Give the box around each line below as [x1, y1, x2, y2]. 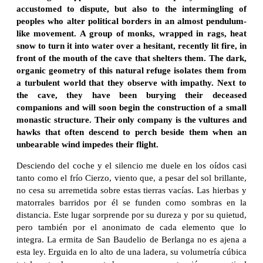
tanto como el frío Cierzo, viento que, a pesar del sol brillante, [16, 173, 247, 183]
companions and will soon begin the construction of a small [16, 102, 247, 112]
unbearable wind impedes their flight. [16, 139, 159, 149]
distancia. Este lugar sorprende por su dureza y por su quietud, [16, 210, 247, 220]
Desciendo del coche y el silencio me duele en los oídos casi [16, 160, 247, 170]
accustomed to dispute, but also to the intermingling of [16, 4, 247, 14]
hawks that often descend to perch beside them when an [16, 127, 247, 137]
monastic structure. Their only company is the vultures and [16, 114, 247, 124]
